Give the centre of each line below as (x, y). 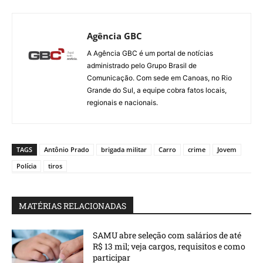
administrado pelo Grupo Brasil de (142, 65)
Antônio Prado (67, 149)
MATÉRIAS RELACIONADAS (73, 205)
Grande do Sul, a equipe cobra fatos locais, (157, 90)
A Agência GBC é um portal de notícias (150, 53)
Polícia (26, 166)
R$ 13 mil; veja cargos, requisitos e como (169, 246)
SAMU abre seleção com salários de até (167, 235)
